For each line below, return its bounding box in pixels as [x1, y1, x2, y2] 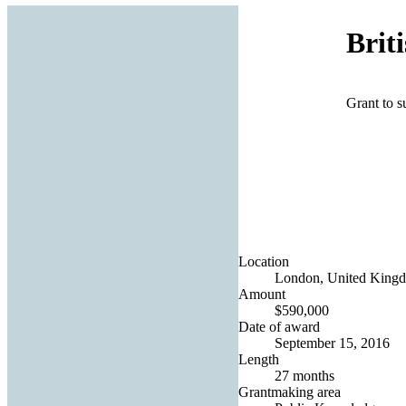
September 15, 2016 [275, 334, 390, 351]
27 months [275, 367, 334, 383]
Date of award [238, 318, 320, 334]
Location [238, 253, 289, 269]
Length [238, 351, 279, 367]
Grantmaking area [238, 383, 341, 400]
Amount [238, 285, 285, 302]
